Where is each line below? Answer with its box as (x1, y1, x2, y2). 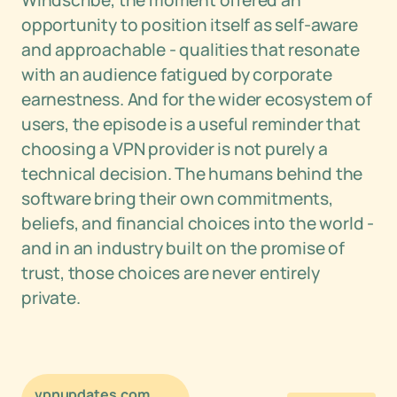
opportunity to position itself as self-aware (21, 13, 358, 36)
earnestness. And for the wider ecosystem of (21, 88, 372, 111)
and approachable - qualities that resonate (21, 38, 360, 61)
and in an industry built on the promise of (21, 237, 345, 260)
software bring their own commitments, (21, 187, 333, 210)
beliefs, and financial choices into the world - (21, 212, 374, 235)
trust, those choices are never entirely (21, 261, 320, 284)
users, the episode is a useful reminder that (21, 113, 361, 136)
